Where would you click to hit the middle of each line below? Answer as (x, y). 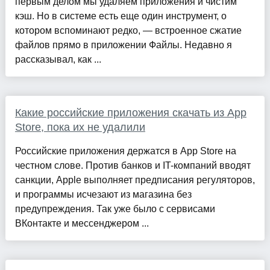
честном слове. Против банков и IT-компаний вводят (133, 165)
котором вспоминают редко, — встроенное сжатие (128, 30)
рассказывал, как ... (58, 59)
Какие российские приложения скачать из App (130, 112)
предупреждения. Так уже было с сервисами (115, 209)
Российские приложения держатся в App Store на (125, 151)
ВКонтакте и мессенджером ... (82, 223)
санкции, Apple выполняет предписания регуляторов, (135, 180)
